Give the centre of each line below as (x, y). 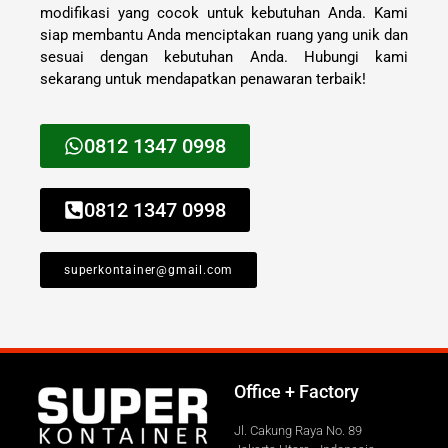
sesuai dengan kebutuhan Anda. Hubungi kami (224, 56)
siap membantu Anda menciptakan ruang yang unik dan (224, 34)
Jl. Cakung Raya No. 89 (298, 431)
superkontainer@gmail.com (149, 270)
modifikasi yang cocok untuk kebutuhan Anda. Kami (224, 12)
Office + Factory (296, 392)
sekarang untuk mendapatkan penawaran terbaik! (203, 78)
